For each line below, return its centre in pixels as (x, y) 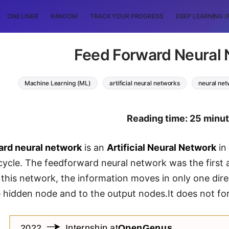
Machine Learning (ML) (58, 83)
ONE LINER (22, 16)
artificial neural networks (145, 83)
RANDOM (64, 16)
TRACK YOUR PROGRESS (127, 16)
